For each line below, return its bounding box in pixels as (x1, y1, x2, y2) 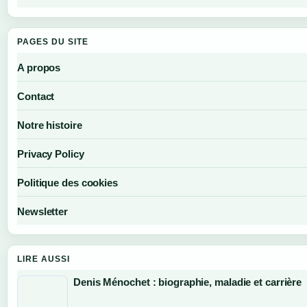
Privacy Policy (17, 147, 84, 160)
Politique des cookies (17, 176, 118, 188)
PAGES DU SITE (17, 36, 88, 47)
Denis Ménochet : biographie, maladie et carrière (73, 275, 302, 288)
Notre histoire (17, 119, 82, 131)
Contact (17, 90, 55, 102)
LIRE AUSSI (17, 254, 70, 264)
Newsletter (17, 205, 68, 217)
